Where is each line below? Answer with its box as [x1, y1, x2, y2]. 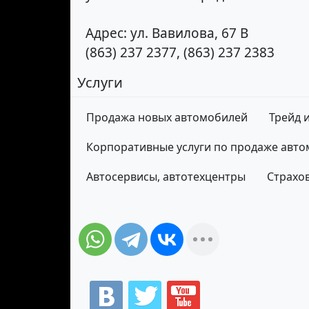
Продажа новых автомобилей [86, 110, 248, 126]
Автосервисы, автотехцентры [86, 169, 246, 185]
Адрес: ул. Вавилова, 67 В [86, 24, 248, 43]
